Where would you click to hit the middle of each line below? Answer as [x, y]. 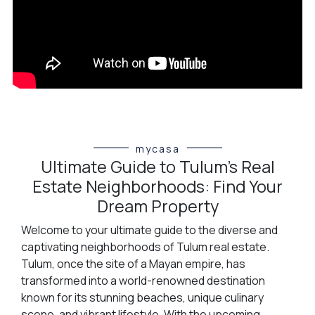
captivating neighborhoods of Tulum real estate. [145, 246]
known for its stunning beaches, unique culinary [142, 297]
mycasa [157, 148]
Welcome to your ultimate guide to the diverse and [149, 230]
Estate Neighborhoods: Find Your [157, 186]
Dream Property [157, 206]
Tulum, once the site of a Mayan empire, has [133, 263]
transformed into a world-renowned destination [143, 280]
